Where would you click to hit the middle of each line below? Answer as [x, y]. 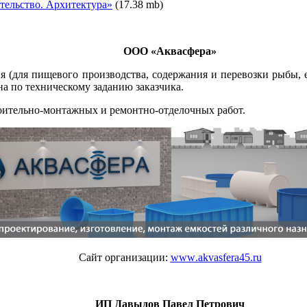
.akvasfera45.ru [228, 258]
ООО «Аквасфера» [170, 51]
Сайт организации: [124, 258]
